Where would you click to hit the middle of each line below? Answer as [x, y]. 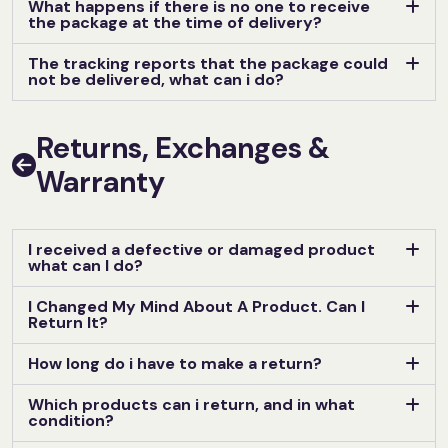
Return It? [68, 322]
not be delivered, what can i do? [156, 79]
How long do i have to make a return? [175, 363]
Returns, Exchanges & [183, 147]
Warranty [100, 181]
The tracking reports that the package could [208, 63]
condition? [71, 420]
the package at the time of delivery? [175, 22]
